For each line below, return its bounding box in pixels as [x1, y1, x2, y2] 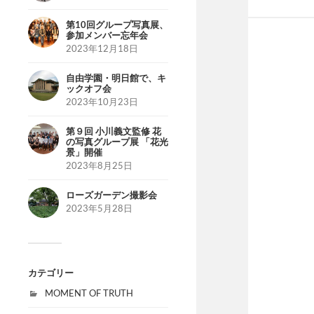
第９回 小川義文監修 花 [66, 125, 161, 137]
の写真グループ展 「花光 [66, 136, 168, 147]
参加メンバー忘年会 [66, 29, 148, 41]
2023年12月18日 [66, 43, 138, 54]
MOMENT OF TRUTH [45, 287, 133, 299]
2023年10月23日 [66, 96, 138, 107]
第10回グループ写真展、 [66, 19, 168, 30]
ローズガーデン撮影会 [66, 189, 157, 200]
